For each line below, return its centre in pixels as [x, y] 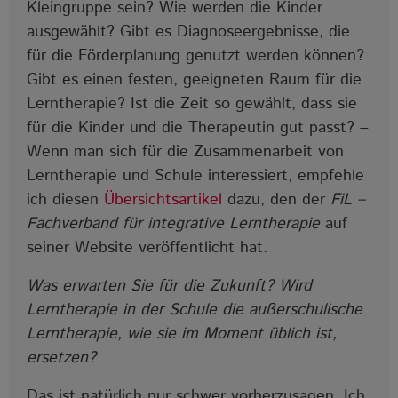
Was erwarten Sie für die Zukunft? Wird [169, 286]
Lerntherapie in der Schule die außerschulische [195, 310]
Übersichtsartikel [166, 199]
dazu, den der [279, 199]
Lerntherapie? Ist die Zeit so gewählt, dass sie [192, 103]
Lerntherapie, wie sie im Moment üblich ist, [182, 334]
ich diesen [65, 199]
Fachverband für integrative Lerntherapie [173, 223]
